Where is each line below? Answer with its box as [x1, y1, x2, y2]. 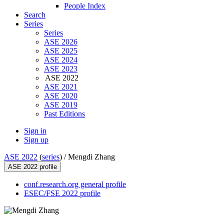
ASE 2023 [44, 64, 77, 73]
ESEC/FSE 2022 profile [24, 189, 100, 198]
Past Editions [44, 109, 85, 118]
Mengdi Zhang [68, 152, 115, 161]
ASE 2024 [44, 55, 77, 64]
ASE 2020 [44, 91, 77, 100]
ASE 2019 [44, 100, 77, 109]
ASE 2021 [44, 82, 77, 91]
